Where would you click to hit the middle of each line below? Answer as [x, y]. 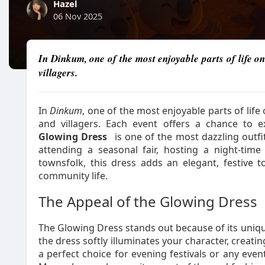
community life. [73, 176]
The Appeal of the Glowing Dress [148, 201]
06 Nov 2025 [78, 16]
